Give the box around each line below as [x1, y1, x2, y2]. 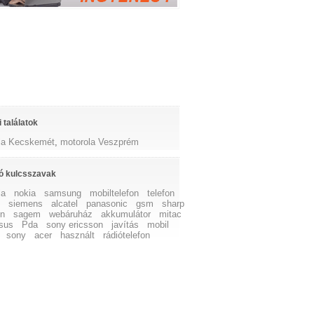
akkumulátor [101, 209, 151, 219]
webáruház [49, 209, 93, 219]
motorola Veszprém [60, 137, 139, 147]
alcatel [51, 198, 78, 209]
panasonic [86, 198, 128, 209]
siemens [8, 198, 43, 209]
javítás [111, 219, 139, 230]
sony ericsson [46, 219, 104, 230]
